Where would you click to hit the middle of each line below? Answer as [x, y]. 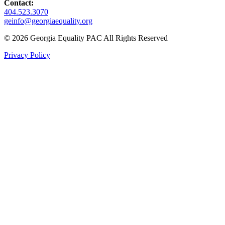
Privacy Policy [27, 55]
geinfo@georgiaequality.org [48, 21]
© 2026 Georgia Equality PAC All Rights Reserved [86, 38]
